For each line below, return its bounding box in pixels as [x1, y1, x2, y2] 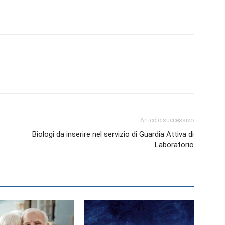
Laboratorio [155, 140, 194, 149]
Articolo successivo [140, 117, 194, 124]
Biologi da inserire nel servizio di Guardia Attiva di [32, 130, 194, 139]
